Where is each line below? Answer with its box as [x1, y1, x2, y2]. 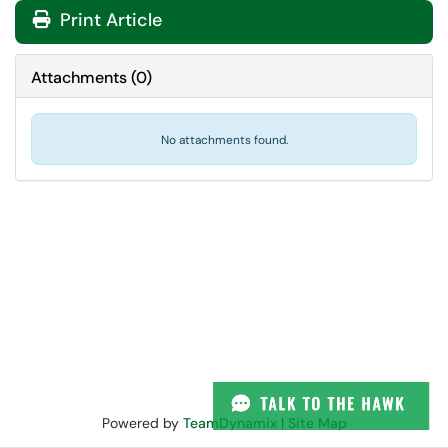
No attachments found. [160, 132, 288, 148]
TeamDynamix [182, 414, 277, 432]
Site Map [287, 414, 347, 432]
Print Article [55, 8, 162, 32]
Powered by [101, 414, 183, 432]
